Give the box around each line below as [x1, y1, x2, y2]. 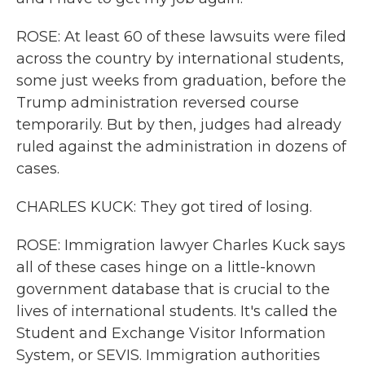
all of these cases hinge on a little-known [16, 258, 316, 276]
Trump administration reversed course [16, 94, 299, 112]
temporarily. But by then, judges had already [16, 116, 341, 134]
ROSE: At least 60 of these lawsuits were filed [16, 28, 346, 46]
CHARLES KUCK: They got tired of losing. [16, 198, 312, 216]
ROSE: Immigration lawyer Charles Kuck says [16, 236, 345, 254]
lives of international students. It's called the [16, 302, 337, 320]
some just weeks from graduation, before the [16, 72, 346, 90]
